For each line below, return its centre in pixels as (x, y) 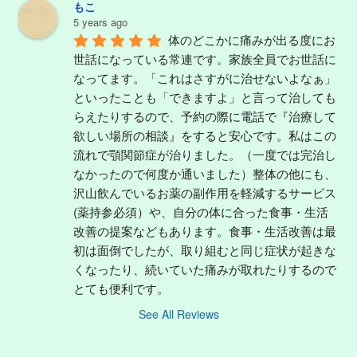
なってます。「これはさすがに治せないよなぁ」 (205, 77)
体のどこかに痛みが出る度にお (252, 39)
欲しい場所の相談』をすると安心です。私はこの (205, 135)
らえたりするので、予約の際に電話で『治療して (205, 116)
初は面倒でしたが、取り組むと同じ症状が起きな (205, 249)
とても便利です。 (121, 288)
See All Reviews (178, 314)
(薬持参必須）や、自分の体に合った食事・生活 (201, 211)
